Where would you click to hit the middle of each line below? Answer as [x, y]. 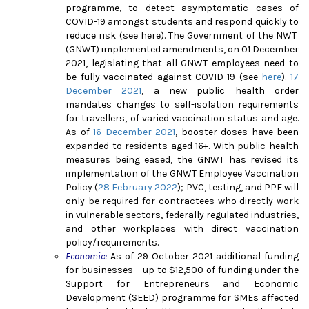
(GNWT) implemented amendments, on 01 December [182, 49]
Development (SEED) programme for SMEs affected [182, 297]
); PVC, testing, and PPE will [238, 187]
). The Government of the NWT [229, 35]
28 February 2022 [138, 187]
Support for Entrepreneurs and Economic [182, 283]
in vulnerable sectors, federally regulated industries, [182, 215]
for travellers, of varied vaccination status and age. [182, 118]
